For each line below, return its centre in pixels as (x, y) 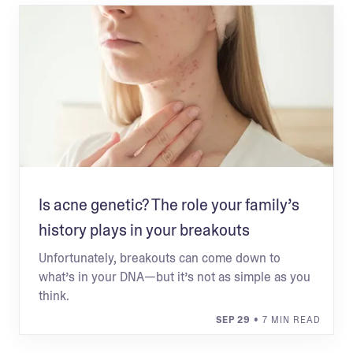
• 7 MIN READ (286, 320)
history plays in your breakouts (144, 230)
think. (54, 296)
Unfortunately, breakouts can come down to (160, 258)
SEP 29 (233, 320)
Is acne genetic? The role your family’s (169, 205)
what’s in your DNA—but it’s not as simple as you (175, 277)
